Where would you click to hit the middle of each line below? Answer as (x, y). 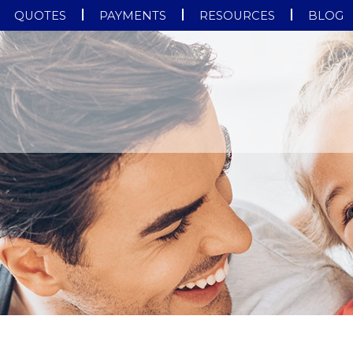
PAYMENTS (132, 16)
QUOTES (40, 16)
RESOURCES (237, 16)
